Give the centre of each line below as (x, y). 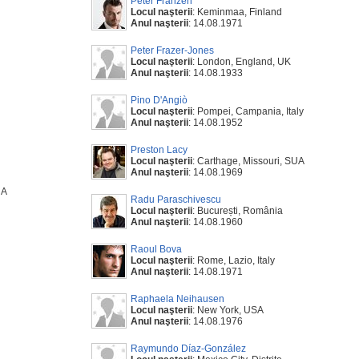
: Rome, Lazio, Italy (234, 260)
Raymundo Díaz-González (188, 349)
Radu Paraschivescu (176, 200)
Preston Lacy (159, 150)
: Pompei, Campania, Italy (248, 111)
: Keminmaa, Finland (237, 12)
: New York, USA (228, 310)
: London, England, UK (242, 62)
